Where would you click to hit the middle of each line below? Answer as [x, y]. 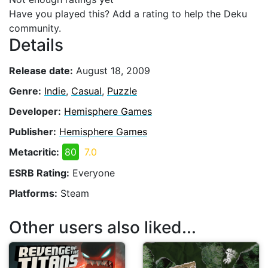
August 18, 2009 [112, 70]
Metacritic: [34, 152]
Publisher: [33, 132]
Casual [86, 91]
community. [35, 28]
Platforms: [33, 193]
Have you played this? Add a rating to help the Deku [128, 14]
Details [36, 45]
